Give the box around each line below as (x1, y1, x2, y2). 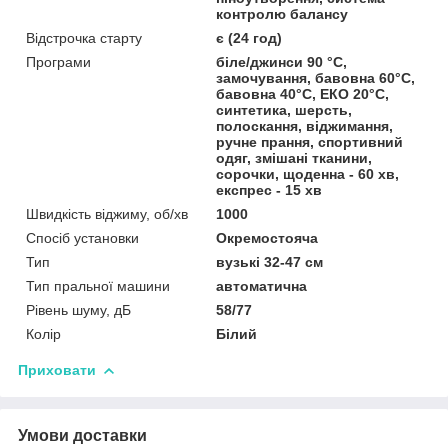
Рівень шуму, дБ (26, 301, 131, 318)
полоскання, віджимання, (216, 117, 394, 134)
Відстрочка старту (26, 29, 142, 46)
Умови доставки (18, 426, 147, 444)
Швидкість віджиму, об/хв (26, 205, 188, 222)
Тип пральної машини (26, 277, 170, 294)
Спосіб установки (26, 229, 139, 246)
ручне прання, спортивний (216, 133, 404, 150)
